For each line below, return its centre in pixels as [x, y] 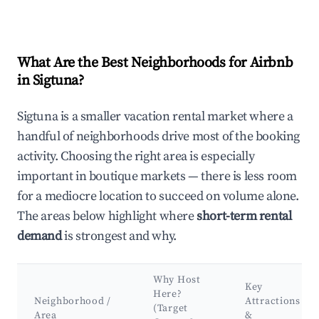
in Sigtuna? [51, 81]
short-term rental [244, 216]
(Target [171, 309]
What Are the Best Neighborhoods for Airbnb [155, 63]
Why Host [177, 280]
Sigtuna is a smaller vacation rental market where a [155, 117]
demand [40, 236]
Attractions [273, 302]
